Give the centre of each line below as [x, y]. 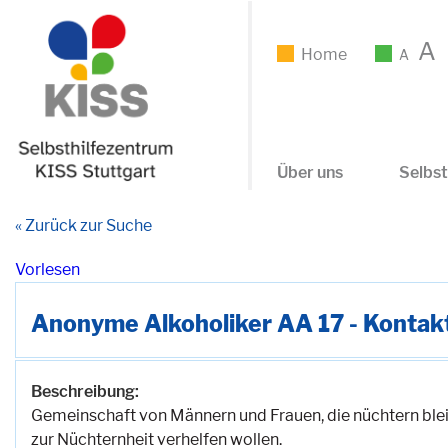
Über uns [309, 172]
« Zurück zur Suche [83, 225]
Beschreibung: [85, 392]
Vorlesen [47, 269]
